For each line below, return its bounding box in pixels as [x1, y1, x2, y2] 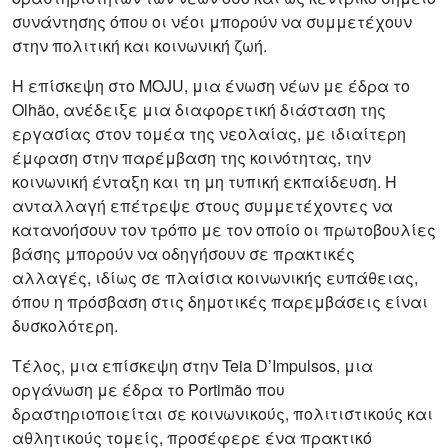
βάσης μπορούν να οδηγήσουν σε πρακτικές [12, 241, 355, 265]
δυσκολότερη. [12, 313, 118, 337]
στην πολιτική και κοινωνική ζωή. [12, 33, 267, 57]
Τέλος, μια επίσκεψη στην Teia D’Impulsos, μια [12, 353, 373, 377]
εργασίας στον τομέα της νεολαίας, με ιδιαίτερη [12, 121, 406, 145]
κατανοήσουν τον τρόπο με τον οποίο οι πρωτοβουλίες [12, 217, 436, 241]
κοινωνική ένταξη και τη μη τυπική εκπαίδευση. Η [12, 169, 397, 193]
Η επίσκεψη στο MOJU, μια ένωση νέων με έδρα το [12, 73, 410, 97]
